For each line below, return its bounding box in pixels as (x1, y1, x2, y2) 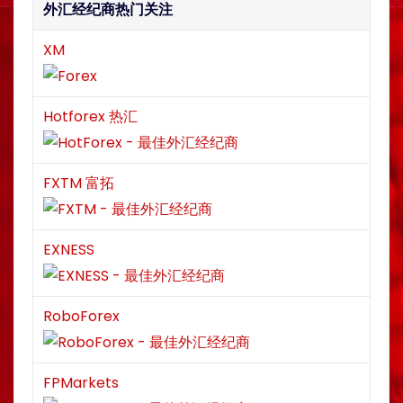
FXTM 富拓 (43, 172, 114, 193)
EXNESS (43, 238, 94, 260)
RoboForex (43, 305, 120, 327)
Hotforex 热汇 (43, 105, 138, 127)
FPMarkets (43, 372, 119, 393)
